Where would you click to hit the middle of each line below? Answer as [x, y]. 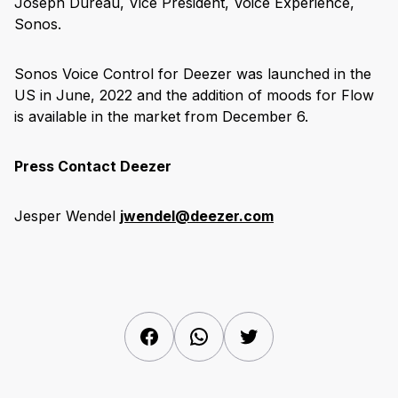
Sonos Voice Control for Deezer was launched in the [193, 74]
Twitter [282, 334]
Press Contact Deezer [93, 167]
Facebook [193, 334]
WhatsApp [244, 334]
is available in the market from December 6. [161, 117]
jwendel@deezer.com [197, 216]
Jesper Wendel [67, 216]
